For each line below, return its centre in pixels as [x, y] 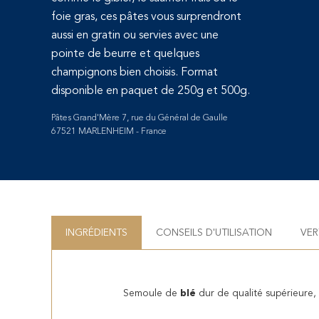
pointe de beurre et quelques [125, 54]
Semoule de [152, 294]
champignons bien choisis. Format [135, 73]
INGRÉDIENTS [96, 233]
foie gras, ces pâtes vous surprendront [146, 17]
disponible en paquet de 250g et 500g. [151, 91]
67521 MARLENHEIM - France [109, 132]
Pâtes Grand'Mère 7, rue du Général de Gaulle [140, 119]
